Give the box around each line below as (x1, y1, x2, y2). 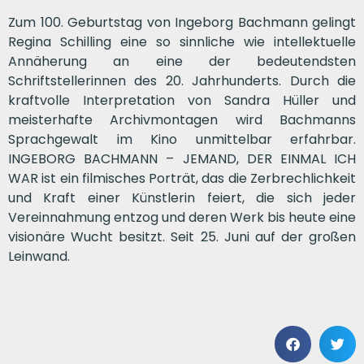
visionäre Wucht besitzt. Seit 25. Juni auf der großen (8, 227, 356, 246)
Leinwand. (8, 246, 70, 266)
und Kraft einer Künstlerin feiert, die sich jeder (8, 188, 356, 207)
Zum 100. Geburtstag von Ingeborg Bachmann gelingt (8, 12, 356, 32)
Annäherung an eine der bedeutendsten (8, 51, 356, 71)
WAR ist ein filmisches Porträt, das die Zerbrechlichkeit (8, 168, 356, 188)
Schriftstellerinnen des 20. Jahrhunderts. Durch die (8, 71, 356, 90)
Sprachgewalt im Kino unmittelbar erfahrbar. (8, 129, 356, 149)
